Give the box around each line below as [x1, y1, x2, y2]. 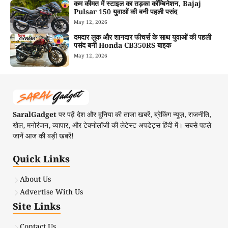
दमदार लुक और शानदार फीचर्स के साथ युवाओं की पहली [74, 32, 212, 43]
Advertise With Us [20, 187, 83, 198]
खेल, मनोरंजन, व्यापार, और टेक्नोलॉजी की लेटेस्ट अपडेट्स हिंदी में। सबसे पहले [13, 120, 211, 132]
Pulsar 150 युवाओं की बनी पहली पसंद [74, 7, 180, 18]
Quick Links [13, 152, 70, 167]
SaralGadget [13, 109, 56, 121]
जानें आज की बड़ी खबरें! [13, 131, 74, 142]
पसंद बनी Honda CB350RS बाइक [74, 40, 174, 51]
